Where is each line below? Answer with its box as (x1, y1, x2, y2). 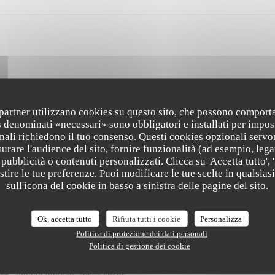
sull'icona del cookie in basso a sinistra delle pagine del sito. (6, 179, 269, 192)
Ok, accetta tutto (37, 214, 93, 223)
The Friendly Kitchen (76, 168, 199, 184)
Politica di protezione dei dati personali (76, 228, 207, 238)
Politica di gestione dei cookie (88, 241, 190, 250)
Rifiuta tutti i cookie (112, 214, 181, 223)
